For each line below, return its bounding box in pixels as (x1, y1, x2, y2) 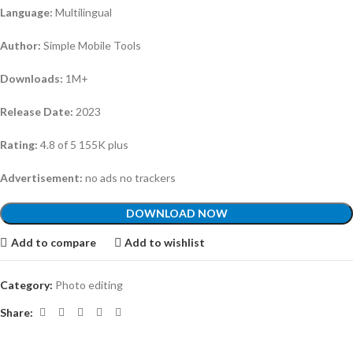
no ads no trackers (83, 171, 176, 185)
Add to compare (10, 235, 96, 249)
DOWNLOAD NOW (125, 206, 228, 221)
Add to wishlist (124, 235, 206, 249)
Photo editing (55, 278, 123, 292)
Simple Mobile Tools (41, 39, 141, 53)
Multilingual (53, 6, 112, 20)
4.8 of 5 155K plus (38, 138, 128, 152)
